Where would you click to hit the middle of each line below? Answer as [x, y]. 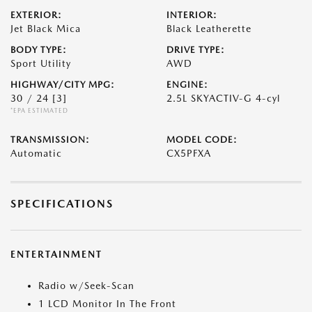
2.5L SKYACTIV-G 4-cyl [223, 98]
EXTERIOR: [36, 15]
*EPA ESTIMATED [39, 110]
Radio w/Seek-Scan [86, 286]
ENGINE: [187, 85]
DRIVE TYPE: [196, 50]
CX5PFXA [189, 153]
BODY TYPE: [39, 50]
